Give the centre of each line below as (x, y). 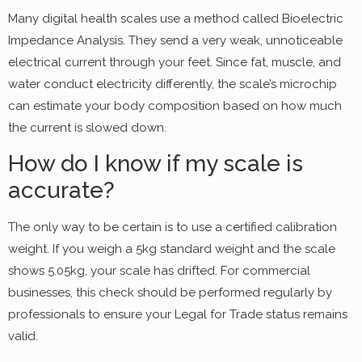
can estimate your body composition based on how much (175, 105)
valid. (23, 337)
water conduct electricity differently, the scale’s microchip (173, 84)
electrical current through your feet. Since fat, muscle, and (175, 62)
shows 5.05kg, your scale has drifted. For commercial (159, 271)
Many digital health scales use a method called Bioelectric (176, 18)
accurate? (61, 191)
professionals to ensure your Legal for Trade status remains (178, 315)
